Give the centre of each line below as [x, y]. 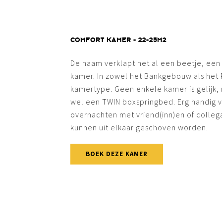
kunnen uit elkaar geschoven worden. [139, 127]
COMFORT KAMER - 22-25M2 [118, 40]
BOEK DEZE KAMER [117, 154]
